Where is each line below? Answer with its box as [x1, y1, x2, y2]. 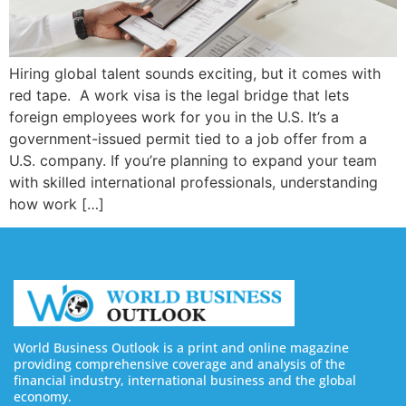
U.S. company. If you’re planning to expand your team [9, 150, 377, 169]
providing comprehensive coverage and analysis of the [14, 354, 345, 372]
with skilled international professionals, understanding [9, 172, 378, 191]
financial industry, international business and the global [14, 371, 356, 389]
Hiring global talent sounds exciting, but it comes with [9, 63, 381, 82]
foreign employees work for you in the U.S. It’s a [9, 107, 339, 126]
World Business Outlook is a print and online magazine [14, 338, 349, 356]
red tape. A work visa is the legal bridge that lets [9, 85, 349, 104]
